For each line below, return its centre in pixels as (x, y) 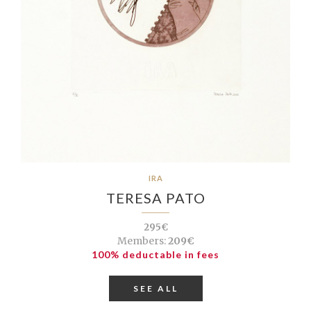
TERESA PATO (155, 197)
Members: (141, 241)
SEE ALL (155, 288)
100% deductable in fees (155, 254)
